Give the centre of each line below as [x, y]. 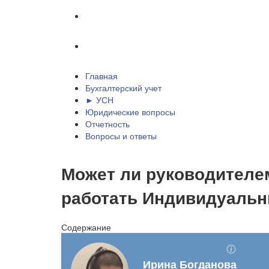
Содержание [86, 227]
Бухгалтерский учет [123, 88]
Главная [101, 76]
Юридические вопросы [130, 112]
